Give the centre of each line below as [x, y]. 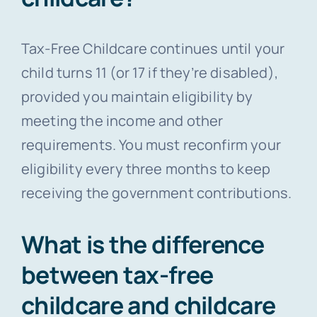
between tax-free [117, 274]
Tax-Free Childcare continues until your [153, 48]
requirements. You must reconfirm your [151, 144]
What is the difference [143, 244]
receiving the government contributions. [156, 192]
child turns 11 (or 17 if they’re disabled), [149, 72]
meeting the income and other [122, 120]
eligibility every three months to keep [146, 168]
